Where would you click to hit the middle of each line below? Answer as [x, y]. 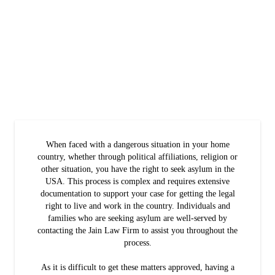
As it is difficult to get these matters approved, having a [137, 267]
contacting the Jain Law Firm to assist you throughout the [137, 230]
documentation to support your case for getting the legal [137, 193]
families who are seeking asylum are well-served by [137, 218]
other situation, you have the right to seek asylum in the [137, 169]
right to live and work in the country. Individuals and [137, 206]
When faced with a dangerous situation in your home [137, 144]
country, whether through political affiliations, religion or [137, 157]
